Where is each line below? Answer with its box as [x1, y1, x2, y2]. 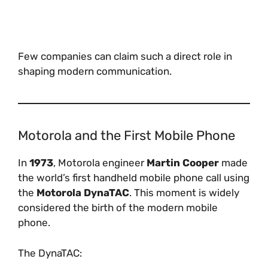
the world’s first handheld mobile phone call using [18, 172, 249, 184]
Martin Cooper [147, 157, 219, 169]
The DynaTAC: [18, 246, 82, 259]
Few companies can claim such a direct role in [18, 50, 232, 62]
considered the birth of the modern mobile [18, 202, 218, 214]
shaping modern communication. [18, 65, 172, 77]
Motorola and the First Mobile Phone [18, 127, 235, 144]
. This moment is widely [129, 187, 239, 199]
